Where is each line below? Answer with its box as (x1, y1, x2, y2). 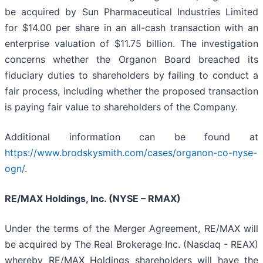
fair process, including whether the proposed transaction (5, 85, 258, 97)
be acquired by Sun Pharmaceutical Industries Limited (5, 5, 258, 18)
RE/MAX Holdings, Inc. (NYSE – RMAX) (5, 192, 181, 204)
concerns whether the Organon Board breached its (5, 53, 258, 65)
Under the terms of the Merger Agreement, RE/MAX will (5, 222, 258, 234)
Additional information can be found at (5, 130, 258, 143)
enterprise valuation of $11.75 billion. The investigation (5, 37, 258, 49)
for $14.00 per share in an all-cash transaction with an (5, 21, 258, 33)
